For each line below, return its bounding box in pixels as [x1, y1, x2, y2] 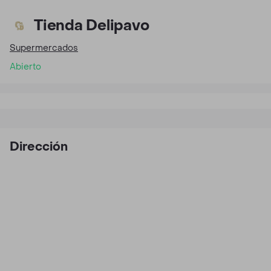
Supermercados [10, 42, 78, 54]
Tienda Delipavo [34, 16, 149, 35]
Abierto [10, 61, 41, 73]
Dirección [10, 139, 68, 155]
